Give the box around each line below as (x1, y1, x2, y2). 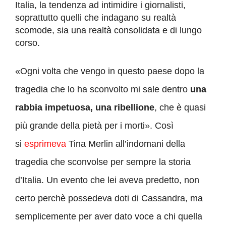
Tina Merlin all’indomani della (66, 139, 185, 149)
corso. (15, 38, 40, 48)
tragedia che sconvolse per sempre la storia (15, 157, 191, 167)
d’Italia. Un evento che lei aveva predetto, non (15, 175, 199, 186)
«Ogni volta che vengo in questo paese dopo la (15, 66, 204, 77)
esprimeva (24, 139, 66, 149)
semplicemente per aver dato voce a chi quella (15, 211, 202, 222)
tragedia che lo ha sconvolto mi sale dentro (15, 84, 190, 95)
